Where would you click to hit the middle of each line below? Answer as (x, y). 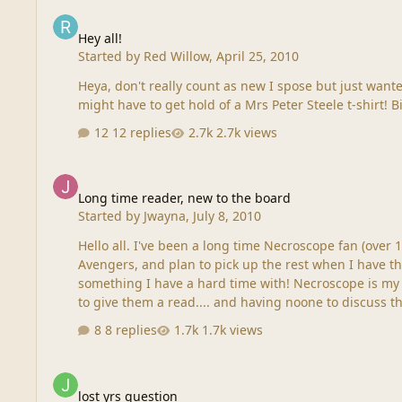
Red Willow (177, 57)
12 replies (142, 133)
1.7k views (233, 330)
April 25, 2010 (258, 57)
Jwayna (165, 216)
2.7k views (247, 133)
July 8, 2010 (227, 216)
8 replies (131, 330)
